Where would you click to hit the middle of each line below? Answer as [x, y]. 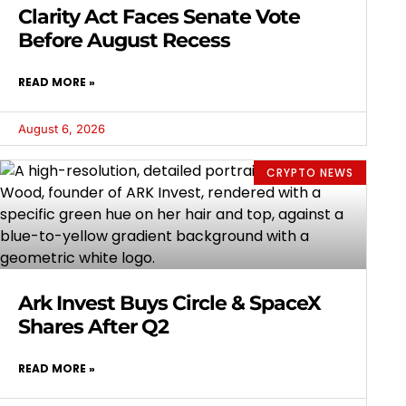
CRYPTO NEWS [310, 172]
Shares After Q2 [93, 327]
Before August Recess [124, 41]
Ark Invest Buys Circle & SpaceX [169, 304]
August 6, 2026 [61, 129]
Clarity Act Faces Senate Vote [159, 17]
